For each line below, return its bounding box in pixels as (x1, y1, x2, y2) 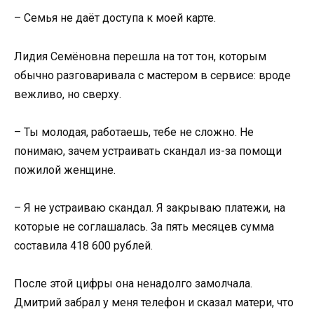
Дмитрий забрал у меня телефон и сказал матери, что (14, 296, 294, 310)
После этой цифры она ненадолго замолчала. (14, 277, 252, 291)
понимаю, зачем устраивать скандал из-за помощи (14, 144, 282, 158)
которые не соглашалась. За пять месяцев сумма (14, 219, 274, 233)
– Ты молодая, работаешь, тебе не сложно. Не (14, 125, 254, 139)
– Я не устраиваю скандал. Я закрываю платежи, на (14, 200, 285, 214)
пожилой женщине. (14, 163, 116, 177)
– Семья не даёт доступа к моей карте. (14, 11, 216, 25)
